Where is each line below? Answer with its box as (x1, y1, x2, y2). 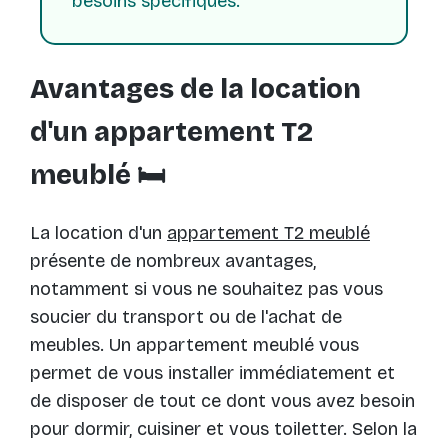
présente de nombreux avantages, (30, 250, 316, 273)
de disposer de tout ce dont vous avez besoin (30, 390, 415, 413)
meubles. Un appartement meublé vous (30, 334, 359, 357)
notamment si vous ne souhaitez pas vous (30, 278, 383, 301)
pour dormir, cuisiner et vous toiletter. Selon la (30, 418, 417, 441)
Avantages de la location (30, 72, 361, 105)
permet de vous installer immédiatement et (30, 362, 395, 385)
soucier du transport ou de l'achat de (30, 306, 342, 329)
